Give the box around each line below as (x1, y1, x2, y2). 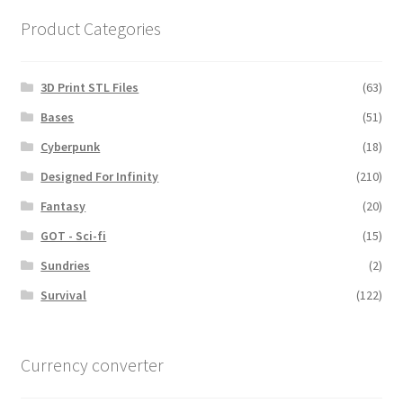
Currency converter (20, 354, 164, 377)
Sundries (40, 257, 91, 274)
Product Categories (20, 16, 161, 40)
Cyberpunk (40, 139, 101, 156)
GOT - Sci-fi (40, 228, 107, 245)
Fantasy (40, 198, 86, 215)
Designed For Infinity (40, 168, 159, 185)
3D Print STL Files (40, 79, 139, 96)
